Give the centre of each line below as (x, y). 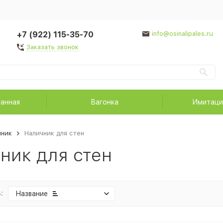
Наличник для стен (54, 133)
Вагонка (105, 102)
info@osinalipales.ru (182, 34)
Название (31, 194)
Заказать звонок (52, 47)
